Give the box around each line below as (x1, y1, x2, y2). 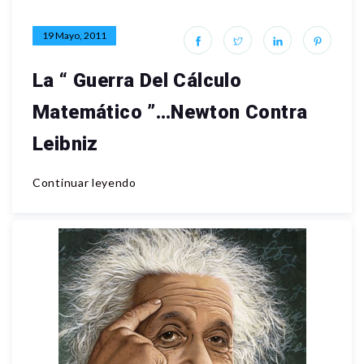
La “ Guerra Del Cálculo (32, 68, 242, 92)
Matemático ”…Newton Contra (32, 100, 308, 123)
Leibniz (32, 132, 98, 155)
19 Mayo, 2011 (42, 28, 106, 41)
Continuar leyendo (32, 175, 136, 189)
